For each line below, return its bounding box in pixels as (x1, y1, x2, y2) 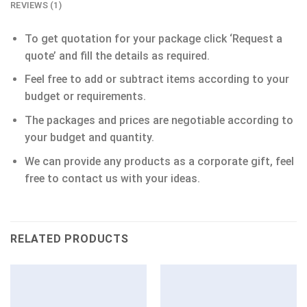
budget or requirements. (24, 90, 146, 103)
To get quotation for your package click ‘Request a (24, 32, 282, 45)
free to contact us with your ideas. (24, 171, 200, 185)
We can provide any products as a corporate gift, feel (24, 154, 294, 168)
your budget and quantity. (24, 130, 154, 144)
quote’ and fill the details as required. (24, 49, 210, 62)
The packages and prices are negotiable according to (24, 113, 293, 127)
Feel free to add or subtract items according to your (24, 73, 289, 86)
